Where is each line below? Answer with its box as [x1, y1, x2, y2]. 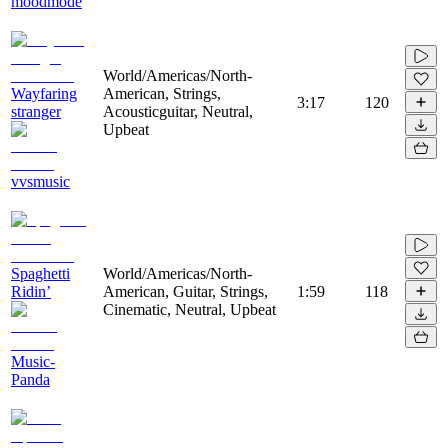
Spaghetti [11, 264, 70, 282]
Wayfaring [11, 84, 77, 102]
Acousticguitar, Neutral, [103, 102, 253, 120]
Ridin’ [11, 282, 51, 300]
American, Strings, [103, 84, 221, 102]
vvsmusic [11, 172, 70, 190]
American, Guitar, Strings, [103, 282, 268, 300]
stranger [11, 102, 61, 120]
